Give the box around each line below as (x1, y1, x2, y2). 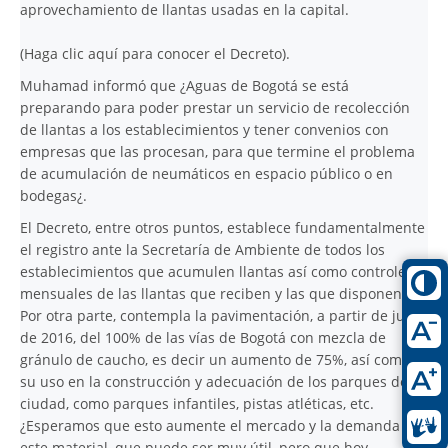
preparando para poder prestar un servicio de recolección (20, 97, 410, 117)
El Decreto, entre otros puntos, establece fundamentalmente (20, 217, 425, 237)
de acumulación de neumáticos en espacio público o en (20, 163, 393, 183)
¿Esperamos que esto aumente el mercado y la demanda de (20, 415, 421, 435)
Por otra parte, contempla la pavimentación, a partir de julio (20, 305, 421, 325)
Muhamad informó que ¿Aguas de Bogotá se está (20, 75, 349, 95)
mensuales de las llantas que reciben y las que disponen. (20, 283, 406, 303)
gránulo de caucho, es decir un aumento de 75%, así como (20, 349, 410, 369)
